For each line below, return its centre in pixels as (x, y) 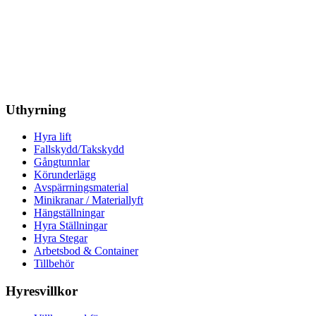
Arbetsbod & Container (86, 251)
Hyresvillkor (42, 291)
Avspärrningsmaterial (81, 188)
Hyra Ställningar (71, 226)
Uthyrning (36, 109)
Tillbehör (54, 264)
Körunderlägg (65, 175)
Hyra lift (53, 137)
